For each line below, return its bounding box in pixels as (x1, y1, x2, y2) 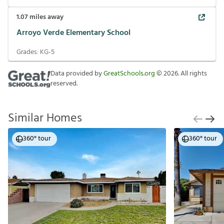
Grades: (16, 46, 40, 58)
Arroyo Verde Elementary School (16, 26, 130, 39)
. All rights (178, 68, 207, 79)
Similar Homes (8, 109, 82, 128)
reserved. (50, 78, 77, 89)
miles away (28, 11, 63, 23)
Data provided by (50, 68, 103, 79)
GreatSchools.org (103, 68, 155, 79)
